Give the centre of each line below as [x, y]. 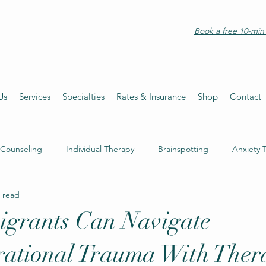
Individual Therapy [100, 149]
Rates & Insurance [151, 97]
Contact [246, 97]
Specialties [83, 97]
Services [35, 97]
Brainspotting [183, 149]
